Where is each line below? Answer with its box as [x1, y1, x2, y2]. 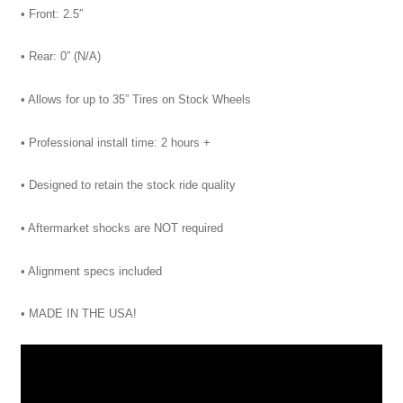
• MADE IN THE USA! [20, 307, 137, 321]
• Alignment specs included [20, 264, 162, 278]
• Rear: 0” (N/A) [20, 49, 101, 64]
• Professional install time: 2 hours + [20, 135, 210, 149]
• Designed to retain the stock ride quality [20, 178, 239, 193]
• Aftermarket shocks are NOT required [20, 220, 223, 235]
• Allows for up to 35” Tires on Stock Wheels [20, 92, 251, 106]
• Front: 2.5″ [20, 6, 84, 21]
